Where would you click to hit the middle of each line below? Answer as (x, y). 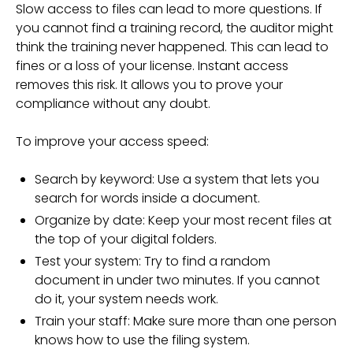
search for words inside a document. (147, 198)
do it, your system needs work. (126, 299)
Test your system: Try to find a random (152, 261)
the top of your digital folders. (126, 239)
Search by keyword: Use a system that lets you (177, 179)
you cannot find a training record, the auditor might (175, 28)
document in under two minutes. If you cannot (177, 280)
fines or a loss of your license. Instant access (152, 66)
